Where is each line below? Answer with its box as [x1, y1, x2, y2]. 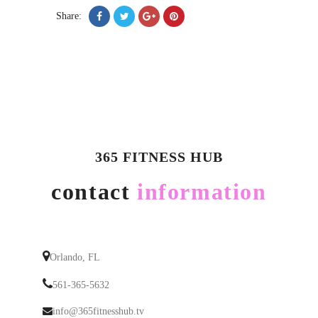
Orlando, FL [50, 252, 100, 263]
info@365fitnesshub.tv [53, 306, 144, 317]
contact [51, 179, 138, 204]
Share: [56, 11, 82, 21]
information [137, 179, 267, 204]
